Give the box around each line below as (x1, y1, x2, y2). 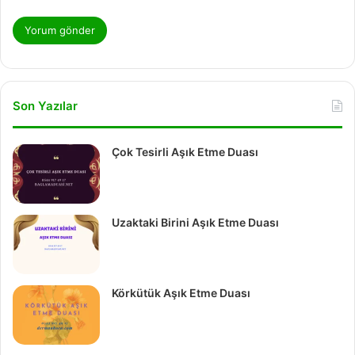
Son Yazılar (13, 97, 78, 113)
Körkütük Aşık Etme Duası (112, 285, 250, 300)
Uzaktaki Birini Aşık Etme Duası (112, 215, 279, 229)
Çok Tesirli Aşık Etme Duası (112, 144, 258, 158)
